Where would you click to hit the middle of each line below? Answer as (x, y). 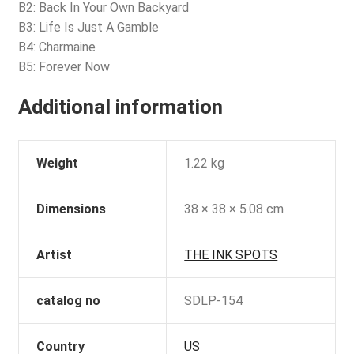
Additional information (120, 106)
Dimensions (72, 209)
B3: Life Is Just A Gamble (88, 28)
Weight (58, 163)
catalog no (69, 300)
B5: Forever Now (64, 67)
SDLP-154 (214, 300)
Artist (55, 254)
